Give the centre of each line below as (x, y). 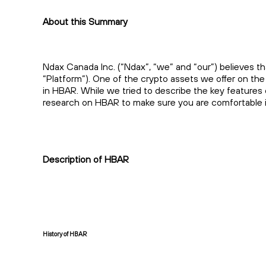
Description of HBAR (86, 159)
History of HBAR (65, 234)
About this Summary (85, 22)
